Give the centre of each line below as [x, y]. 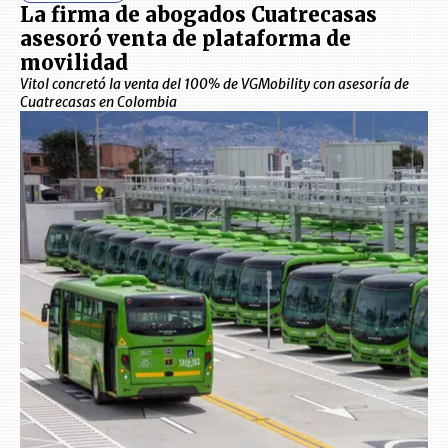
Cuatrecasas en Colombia [98, 102]
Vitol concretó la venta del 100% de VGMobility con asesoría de [214, 84]
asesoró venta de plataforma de [185, 39]
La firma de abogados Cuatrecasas [198, 15]
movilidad [74, 63]
